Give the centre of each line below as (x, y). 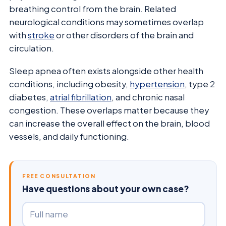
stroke (41, 35)
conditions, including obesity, (69, 84)
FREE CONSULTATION (59, 176)
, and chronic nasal (148, 97)
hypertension (157, 84)
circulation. (32, 48)
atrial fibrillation (81, 97)
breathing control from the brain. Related (93, 9)
